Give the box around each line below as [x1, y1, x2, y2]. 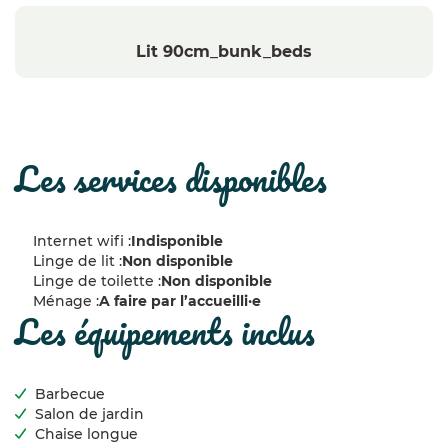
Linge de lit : [32, 252, 122, 271]
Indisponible [130, 232, 223, 251]
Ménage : [32, 292, 99, 311]
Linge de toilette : [32, 272, 161, 291]
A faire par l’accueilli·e [98, 292, 261, 311]
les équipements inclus [40, 303, 315, 360]
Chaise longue [35, 425, 138, 444]
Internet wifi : [32, 232, 131, 251]
